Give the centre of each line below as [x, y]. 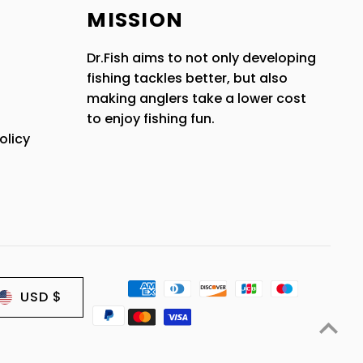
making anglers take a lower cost [197, 99]
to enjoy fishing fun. [151, 119]
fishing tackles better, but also [188, 79]
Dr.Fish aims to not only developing [202, 58]
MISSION [135, 20]
